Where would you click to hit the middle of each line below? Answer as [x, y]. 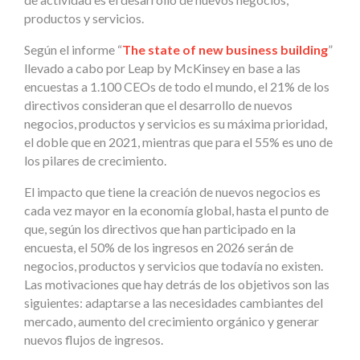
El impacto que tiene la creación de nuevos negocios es [172, 192]
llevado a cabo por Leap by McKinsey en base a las [162, 68]
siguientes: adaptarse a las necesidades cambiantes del [174, 303]
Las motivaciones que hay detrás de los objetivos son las [177, 284]
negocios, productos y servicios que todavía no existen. [174, 266]
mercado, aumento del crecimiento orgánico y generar [172, 321]
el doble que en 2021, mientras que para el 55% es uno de [178, 142]
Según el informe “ [73, 50]
